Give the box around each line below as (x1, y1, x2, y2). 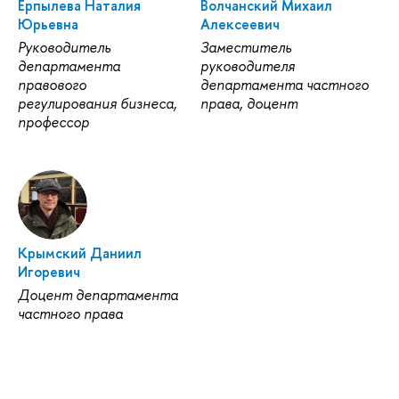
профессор (18, 112, 89, 133)
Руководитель (18, 37, 110, 58)
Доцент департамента (18, 285, 178, 305)
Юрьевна (18, 14, 78, 35)
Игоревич (18, 262, 80, 282)
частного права (18, 304, 123, 324)
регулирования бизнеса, (18, 94, 177, 114)
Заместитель (199, 37, 291, 58)
